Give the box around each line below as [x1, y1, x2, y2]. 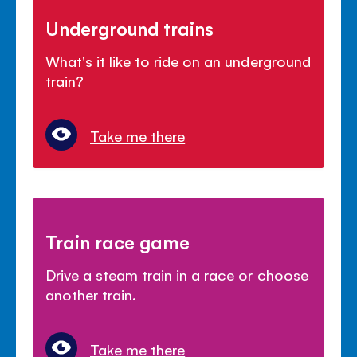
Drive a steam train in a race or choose [45, 265, 308, 284]
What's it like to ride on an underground [45, 50, 311, 70]
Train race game [45, 229, 190, 254]
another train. [45, 284, 137, 304]
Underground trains [45, 15, 214, 40]
